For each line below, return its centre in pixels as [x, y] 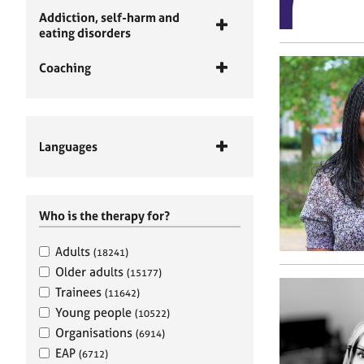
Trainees [80, 292]
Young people [95, 312]
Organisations [95, 333]
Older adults [91, 272]
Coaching [65, 68]
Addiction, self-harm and [109, 17]
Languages [68, 147]
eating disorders [85, 33]
